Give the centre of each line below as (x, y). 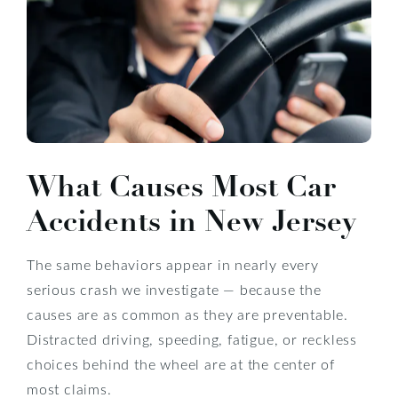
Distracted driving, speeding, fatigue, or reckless (192, 338)
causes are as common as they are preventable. (187, 314)
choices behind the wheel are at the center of (181, 363)
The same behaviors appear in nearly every (173, 264)
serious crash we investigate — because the (174, 289)
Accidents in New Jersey (191, 221)
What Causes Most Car (181, 186)
